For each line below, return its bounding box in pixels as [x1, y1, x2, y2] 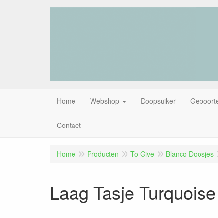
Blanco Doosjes [166, 148, 214, 159]
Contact [57, 120, 81, 130]
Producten [87, 148, 119, 159]
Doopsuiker [141, 95, 176, 106]
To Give [130, 148, 154, 159]
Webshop [90, 95, 119, 106]
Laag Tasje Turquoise [50, 179, 216, 204]
